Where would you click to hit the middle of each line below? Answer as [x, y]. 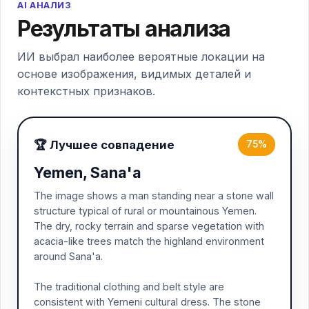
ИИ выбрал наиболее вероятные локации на [141, 57]
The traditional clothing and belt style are [129, 287]
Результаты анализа [124, 29]
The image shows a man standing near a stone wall [154, 196]
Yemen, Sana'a [88, 172]
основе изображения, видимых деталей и [134, 74]
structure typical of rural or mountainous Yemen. [145, 211]
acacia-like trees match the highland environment [149, 241]
